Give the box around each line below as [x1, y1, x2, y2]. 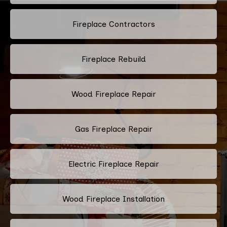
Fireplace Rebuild [81, 54, 146, 64]
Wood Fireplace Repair [71, 89, 156, 99]
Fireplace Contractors [72, 19, 155, 29]
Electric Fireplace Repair [68, 159, 159, 169]
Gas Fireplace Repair [74, 124, 153, 134]
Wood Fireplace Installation [62, 194, 165, 204]
